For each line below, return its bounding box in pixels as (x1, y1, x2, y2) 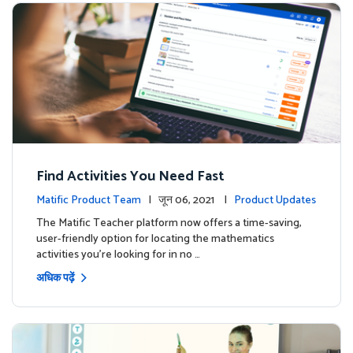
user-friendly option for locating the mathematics (36, 230, 274, 249)
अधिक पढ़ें (36, 269, 75, 288)
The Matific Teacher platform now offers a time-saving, (36, 214, 302, 233)
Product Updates (234, 191, 316, 210)
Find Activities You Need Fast (36, 165, 225, 189)
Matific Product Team (36, 191, 141, 210)
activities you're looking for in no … (36, 246, 200, 265)
